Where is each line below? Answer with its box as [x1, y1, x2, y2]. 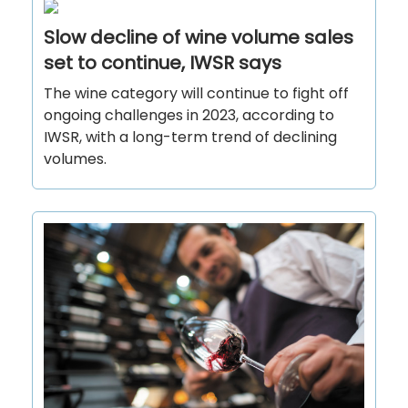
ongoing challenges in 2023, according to [44, 105, 334, 127]
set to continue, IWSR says [44, 50, 281, 76]
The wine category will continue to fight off [44, 83, 349, 105]
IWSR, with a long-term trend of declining [44, 127, 337, 148]
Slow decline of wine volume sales [44, 25, 353, 51]
